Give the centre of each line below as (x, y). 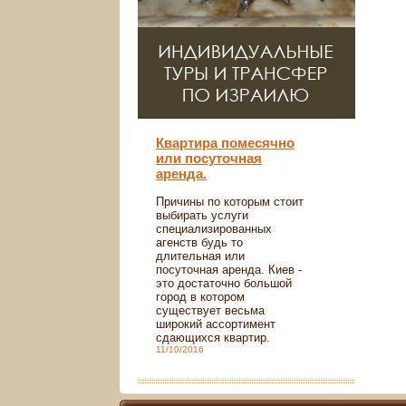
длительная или (200, 256)
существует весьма (210, 310)
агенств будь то (199, 242)
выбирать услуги (202, 215)
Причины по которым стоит (230, 202)
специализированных (214, 229)
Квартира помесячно (225, 143)
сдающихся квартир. (213, 338)
